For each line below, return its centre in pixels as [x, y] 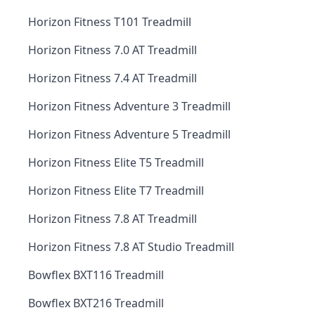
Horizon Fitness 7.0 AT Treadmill [112, 50]
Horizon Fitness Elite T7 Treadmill [116, 191]
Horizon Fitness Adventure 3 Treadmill [129, 106]
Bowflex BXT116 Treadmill [96, 275]
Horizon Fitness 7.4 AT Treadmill [112, 78]
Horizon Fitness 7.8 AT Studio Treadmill [131, 247]
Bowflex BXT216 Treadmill [96, 303]
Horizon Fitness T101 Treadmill [110, 22]
